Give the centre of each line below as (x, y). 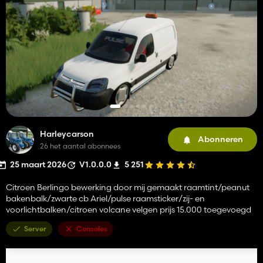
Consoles (92, 228)
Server (35, 228)
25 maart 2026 (38, 164)
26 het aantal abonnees (80, 146)
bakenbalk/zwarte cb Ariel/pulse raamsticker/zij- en (105, 198)
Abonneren (220, 139)
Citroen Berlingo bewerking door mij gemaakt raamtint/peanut (128, 187)
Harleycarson (67, 134)
